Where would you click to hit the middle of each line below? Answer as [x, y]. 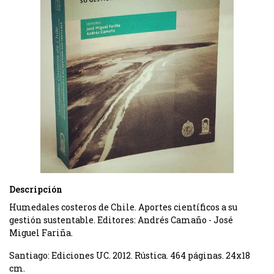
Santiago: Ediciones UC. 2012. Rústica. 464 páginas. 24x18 [130, 255]
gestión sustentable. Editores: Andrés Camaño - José [121, 220]
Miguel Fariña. [42, 233]
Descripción [36, 189]
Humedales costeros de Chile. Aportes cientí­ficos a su [123, 207]
